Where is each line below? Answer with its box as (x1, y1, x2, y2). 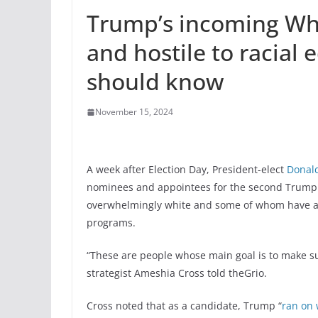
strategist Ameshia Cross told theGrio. (87, 266, 270, 280)
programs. (87, 216, 136, 230)
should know (87, 66, 224, 97)
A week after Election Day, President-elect (87, 163, 287, 177)
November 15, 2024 (95, 106, 173, 119)
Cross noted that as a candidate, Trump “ (87, 299, 282, 313)
